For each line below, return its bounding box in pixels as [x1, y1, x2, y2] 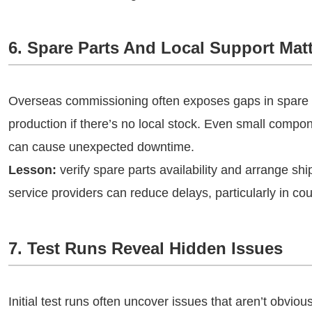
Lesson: [8, 163, 56, 177]
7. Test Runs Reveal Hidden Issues [8, 239, 283, 258]
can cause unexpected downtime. [8, 140, 194, 154]
